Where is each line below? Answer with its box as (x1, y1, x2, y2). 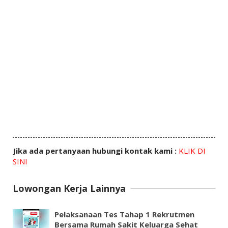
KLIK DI (178, 146, 206, 156)
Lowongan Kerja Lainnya (12, 182, 126, 195)
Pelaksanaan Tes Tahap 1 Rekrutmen (54, 209, 194, 220)
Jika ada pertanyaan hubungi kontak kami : (12, 146, 179, 156)
